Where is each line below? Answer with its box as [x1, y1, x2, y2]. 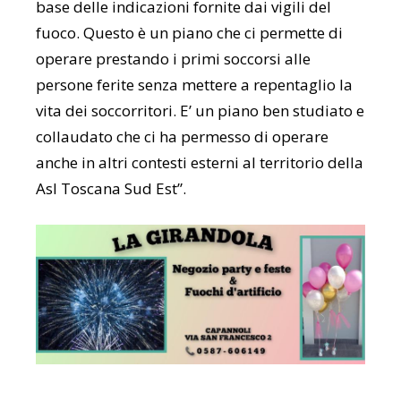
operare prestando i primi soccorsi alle [36, 47, 311, 69]
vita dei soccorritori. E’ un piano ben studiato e [36, 99, 364, 121]
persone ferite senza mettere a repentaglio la [36, 73, 353, 95]
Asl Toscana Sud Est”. [36, 177, 186, 199]
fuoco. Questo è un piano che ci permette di [36, 21, 343, 43]
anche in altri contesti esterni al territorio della [36, 151, 363, 173]
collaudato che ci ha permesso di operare [36, 125, 328, 147]
